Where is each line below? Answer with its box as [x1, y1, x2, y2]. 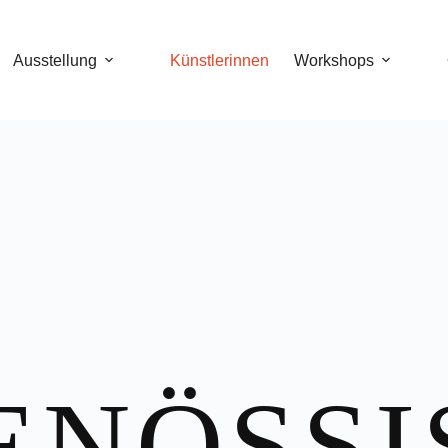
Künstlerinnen [170, 51, 270, 69]
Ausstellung [13, 51, 98, 69]
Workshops [294, 51, 375, 69]
